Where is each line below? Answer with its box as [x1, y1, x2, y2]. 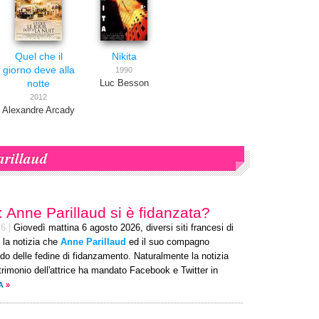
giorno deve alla [2, 64, 75, 75]
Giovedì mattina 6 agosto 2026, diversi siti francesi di [14, 223, 234, 233]
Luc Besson [99, 78, 149, 88]
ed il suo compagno [126, 237, 209, 247]
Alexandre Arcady [2, 105, 75, 115]
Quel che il [14, 51, 63, 62]
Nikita [111, 51, 137, 62]
